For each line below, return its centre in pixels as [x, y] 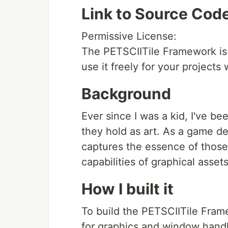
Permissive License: [129, 36]
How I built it [127, 189]
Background [126, 94]
